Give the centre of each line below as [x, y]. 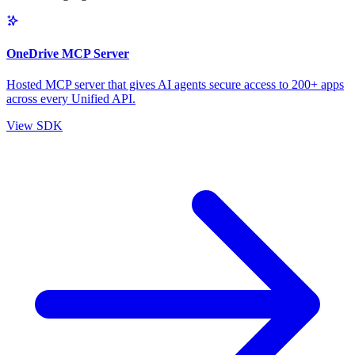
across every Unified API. [71, 99]
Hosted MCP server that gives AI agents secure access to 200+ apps [175, 85]
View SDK [34, 126]
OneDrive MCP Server [68, 53]
